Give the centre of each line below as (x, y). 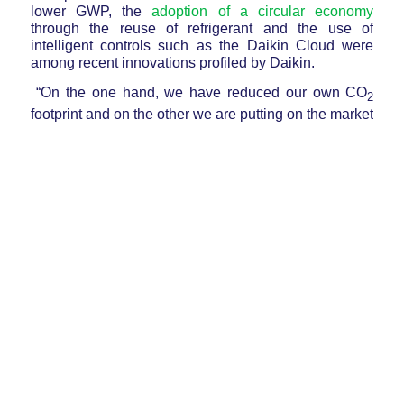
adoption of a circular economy (263, 12)
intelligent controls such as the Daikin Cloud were (202, 46)
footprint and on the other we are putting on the (180, 114)
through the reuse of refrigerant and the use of (202, 29)
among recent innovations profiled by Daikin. (172, 63)
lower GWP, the (91, 12)
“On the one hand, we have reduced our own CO (199, 92)
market (352, 114)
